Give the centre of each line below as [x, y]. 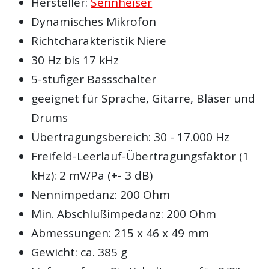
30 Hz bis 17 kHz [75, 60]
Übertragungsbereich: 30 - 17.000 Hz [131, 137]
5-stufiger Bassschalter [94, 79]
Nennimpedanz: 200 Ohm [101, 194]
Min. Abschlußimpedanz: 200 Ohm [124, 213]
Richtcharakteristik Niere [99, 41]
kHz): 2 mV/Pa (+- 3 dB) [92, 175]
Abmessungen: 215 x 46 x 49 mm [120, 233]
